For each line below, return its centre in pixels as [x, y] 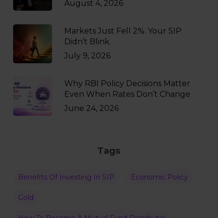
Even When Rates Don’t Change [127, 94]
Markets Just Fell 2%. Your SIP [123, 31]
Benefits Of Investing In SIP [66, 177]
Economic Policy [159, 177]
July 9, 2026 [87, 56]
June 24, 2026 [91, 109]
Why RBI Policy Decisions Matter [127, 84]
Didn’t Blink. [87, 42]
